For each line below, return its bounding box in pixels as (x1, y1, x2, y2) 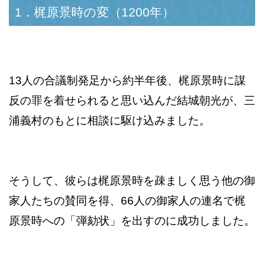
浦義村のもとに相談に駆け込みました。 (9, 114, 210, 127)
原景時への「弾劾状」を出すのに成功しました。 (9, 214, 255, 227)
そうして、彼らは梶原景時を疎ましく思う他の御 (9, 174, 255, 187)
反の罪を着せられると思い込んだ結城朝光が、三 (9, 94, 255, 107)
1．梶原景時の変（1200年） (15, 5, 174, 19)
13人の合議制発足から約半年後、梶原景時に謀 (9, 74, 246, 87)
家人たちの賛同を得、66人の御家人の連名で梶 (9, 194, 246, 207)
